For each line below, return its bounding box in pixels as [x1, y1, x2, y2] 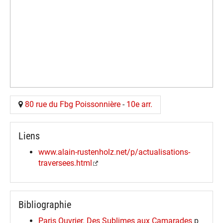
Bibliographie [18, 198, 71, 211]
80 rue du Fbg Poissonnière [25, 100, 120, 110]
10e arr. [126, 100, 152, 110]
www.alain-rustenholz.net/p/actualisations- [38, 147, 190, 157]
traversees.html [38, 158, 92, 168]
